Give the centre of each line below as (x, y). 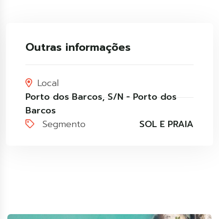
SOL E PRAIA (166, 124)
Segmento (62, 124)
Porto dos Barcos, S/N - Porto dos (101, 97)
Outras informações (78, 47)
